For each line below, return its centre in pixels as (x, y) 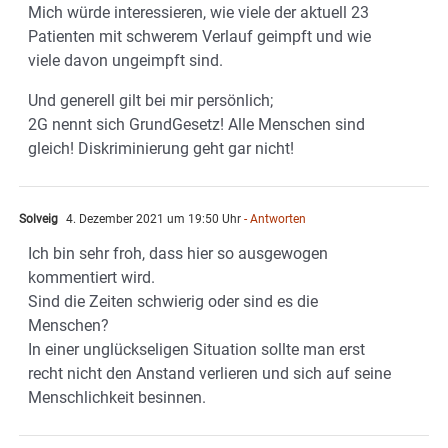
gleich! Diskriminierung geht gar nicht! (161, 149)
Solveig (38, 219)
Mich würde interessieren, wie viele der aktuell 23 (198, 13)
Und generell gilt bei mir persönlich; (150, 101)
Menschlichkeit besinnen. (117, 398)
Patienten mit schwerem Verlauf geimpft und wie (199, 37)
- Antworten (273, 219)
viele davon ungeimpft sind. (125, 61)
